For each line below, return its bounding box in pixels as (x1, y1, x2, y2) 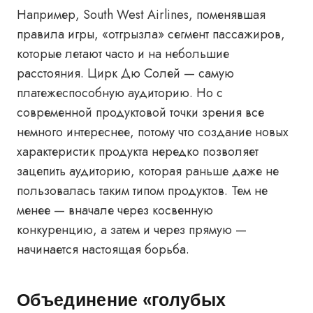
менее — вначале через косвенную (17, 201, 213, 219)
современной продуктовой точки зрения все (17, 103, 264, 122)
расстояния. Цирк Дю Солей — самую (17, 64, 234, 82)
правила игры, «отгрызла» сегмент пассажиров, (17, 25, 285, 43)
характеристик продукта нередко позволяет (17, 143, 259, 161)
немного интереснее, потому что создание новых (17, 123, 289, 141)
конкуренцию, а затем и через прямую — (17, 221, 247, 239)
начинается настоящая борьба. (17, 240, 193, 259)
